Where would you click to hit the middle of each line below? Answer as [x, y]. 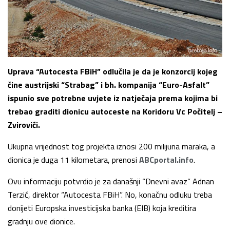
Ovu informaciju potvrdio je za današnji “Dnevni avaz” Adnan [111, 181]
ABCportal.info [166, 160]
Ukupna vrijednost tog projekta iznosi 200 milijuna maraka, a [111, 147]
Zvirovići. [24, 125]
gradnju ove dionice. [41, 222]
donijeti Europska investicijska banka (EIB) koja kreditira [102, 208]
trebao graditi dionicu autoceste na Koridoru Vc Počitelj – [115, 112]
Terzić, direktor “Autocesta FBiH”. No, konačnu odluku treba [110, 195]
